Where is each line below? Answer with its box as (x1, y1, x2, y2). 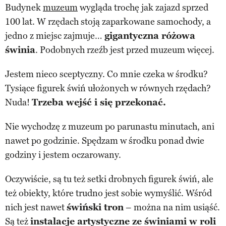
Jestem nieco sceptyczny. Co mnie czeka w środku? (5, 68, 208, 80)
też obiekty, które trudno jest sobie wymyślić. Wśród (5, 187, 212, 199)
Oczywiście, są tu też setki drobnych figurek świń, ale (5, 173, 213, 185)
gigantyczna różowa (104, 30, 195, 41)
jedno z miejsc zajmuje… (5, 30, 104, 41)
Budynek (5, 2, 43, 13)
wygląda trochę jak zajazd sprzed (78, 2, 208, 13)
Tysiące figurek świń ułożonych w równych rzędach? (5, 82, 211, 94)
